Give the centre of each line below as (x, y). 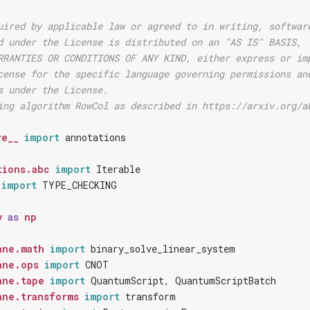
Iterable (118, 169)
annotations (95, 137)
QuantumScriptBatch (226, 281)
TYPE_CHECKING (80, 185)
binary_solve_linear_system (163, 249)
